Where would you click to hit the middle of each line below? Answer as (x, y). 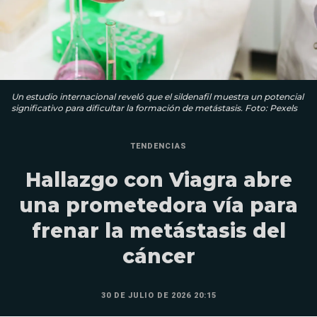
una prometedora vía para (158, 205)
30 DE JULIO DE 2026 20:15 (158, 295)
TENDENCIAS (158, 146)
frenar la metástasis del (158, 230)
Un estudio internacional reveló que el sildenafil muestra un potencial (157, 96)
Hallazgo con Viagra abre (158, 179)
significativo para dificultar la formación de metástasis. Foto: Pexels (154, 108)
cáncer (158, 256)
